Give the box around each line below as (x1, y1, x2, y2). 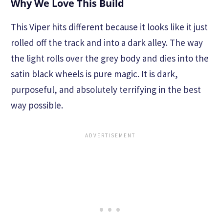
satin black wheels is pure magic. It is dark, (11, 67, 178, 80)
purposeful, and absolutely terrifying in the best (11, 83, 201, 95)
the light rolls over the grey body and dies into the (11, 52, 209, 64)
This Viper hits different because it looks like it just (11, 21, 208, 33)
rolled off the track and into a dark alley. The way (11, 36, 203, 48)
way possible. (11, 99, 63, 111)
